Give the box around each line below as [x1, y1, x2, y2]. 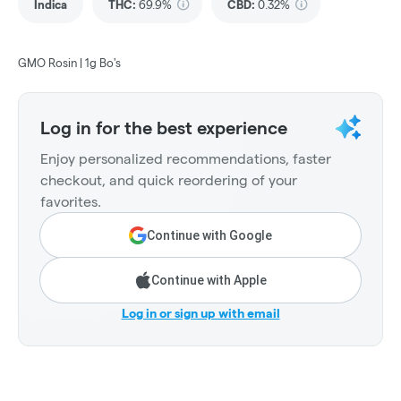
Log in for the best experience [40, 118, 287, 139]
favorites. [40, 194, 101, 210]
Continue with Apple [150, 273, 267, 288]
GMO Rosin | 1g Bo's [18, 56, 121, 70]
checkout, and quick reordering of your [40, 173, 297, 189]
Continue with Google [147, 228, 272, 243]
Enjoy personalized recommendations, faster [40, 151, 331, 167]
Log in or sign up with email [121, 306, 280, 321]
